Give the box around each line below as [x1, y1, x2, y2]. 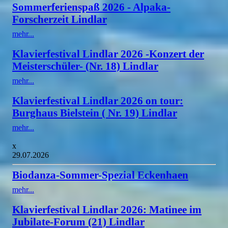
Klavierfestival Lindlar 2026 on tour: [12, 94, 183, 106]
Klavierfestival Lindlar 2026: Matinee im [12, 203, 202, 215]
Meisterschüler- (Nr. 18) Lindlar [12, 60, 158, 72]
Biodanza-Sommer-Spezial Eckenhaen [12, 168, 188, 181]
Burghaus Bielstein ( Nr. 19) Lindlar [12, 106, 177, 119]
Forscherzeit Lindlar [12, 13, 107, 25]
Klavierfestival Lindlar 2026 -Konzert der [12, 47, 204, 60]
